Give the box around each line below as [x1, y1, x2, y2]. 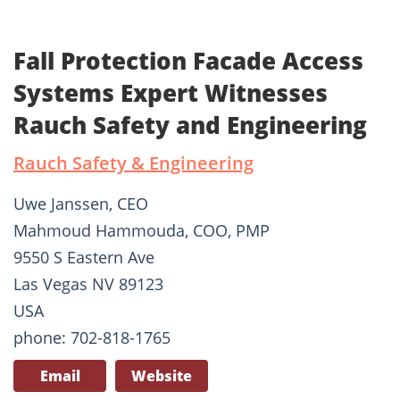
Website [131, 366, 192, 387]
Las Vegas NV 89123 [13, 273, 163, 296]
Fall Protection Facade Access [13, 45, 363, 78]
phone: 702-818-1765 [13, 327, 171, 349]
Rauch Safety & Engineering [13, 151, 254, 176]
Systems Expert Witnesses [13, 77, 328, 110]
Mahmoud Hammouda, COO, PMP [13, 220, 270, 242]
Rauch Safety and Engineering [13, 109, 367, 142]
